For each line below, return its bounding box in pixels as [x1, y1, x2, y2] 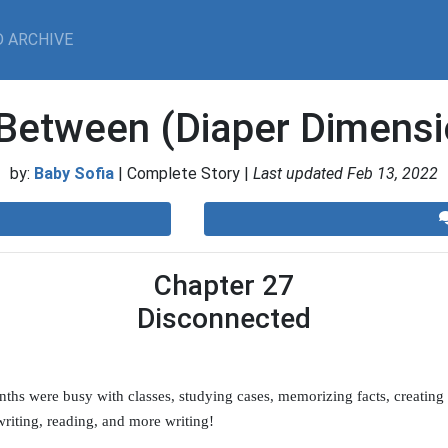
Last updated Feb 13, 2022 [253, 164, 438, 183]
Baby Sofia [34, 164, 114, 183]
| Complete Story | [118, 164, 253, 183]
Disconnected [137, 302, 311, 335]
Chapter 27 [154, 269, 294, 302]
